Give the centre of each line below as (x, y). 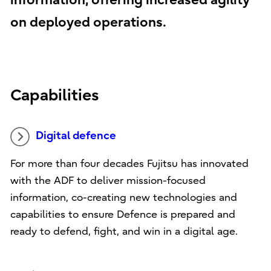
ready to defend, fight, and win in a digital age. (124, 231)
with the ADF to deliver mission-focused (108, 181)
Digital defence (76, 136)
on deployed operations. (88, 22)
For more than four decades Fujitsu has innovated (129, 164)
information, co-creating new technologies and (123, 198)
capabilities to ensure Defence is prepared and (122, 214)
